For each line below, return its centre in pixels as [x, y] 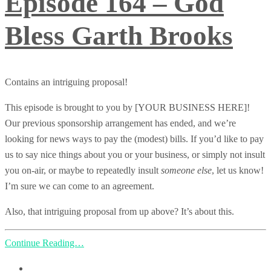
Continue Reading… [44, 243]
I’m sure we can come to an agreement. [80, 186]
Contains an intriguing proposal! [66, 82]
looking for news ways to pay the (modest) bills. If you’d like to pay [134, 139]
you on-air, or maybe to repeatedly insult [83, 171]
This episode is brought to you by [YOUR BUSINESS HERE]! [127, 108]
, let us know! [238, 171]
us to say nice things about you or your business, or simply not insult [135, 155]
